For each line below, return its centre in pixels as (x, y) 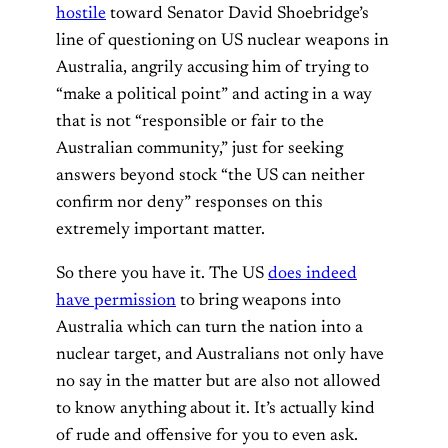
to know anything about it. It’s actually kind (215, 408)
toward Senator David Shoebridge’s (237, 13)
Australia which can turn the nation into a (209, 327)
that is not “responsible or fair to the (190, 121)
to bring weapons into (258, 300)
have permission (116, 300)
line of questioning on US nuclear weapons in (222, 40)
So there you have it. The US (162, 273)
